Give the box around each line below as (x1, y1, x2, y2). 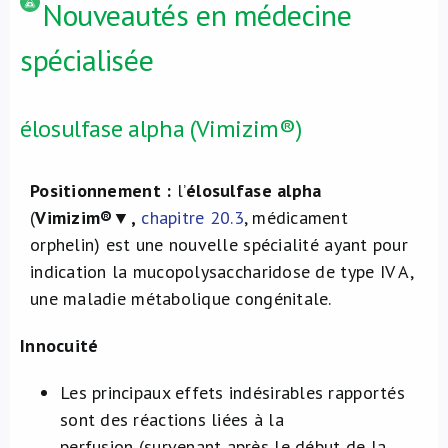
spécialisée (20, 40, 154, 79)
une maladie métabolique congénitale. (30, 287, 332, 310)
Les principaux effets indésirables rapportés (60, 381, 405, 404)
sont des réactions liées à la (60, 408, 284, 431)
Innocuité (20, 334, 99, 357)
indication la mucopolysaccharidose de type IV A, (30, 260, 413, 283)
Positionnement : (30, 179, 177, 202)
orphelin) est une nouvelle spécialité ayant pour (30, 233, 408, 256)
